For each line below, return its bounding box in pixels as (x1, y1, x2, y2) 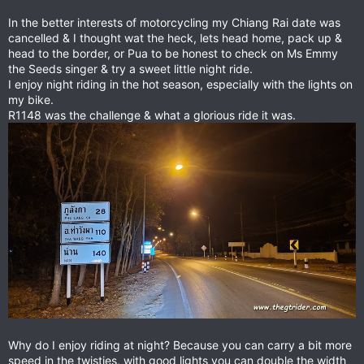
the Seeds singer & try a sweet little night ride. (8, 62, 253, 76)
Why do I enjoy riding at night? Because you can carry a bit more (8, 338, 352, 353)
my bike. (8, 93, 54, 107)
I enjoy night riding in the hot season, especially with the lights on (8, 77, 353, 92)
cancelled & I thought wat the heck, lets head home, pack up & (8, 31, 342, 45)
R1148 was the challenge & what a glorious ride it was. (8, 108, 296, 123)
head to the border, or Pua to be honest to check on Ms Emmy (8, 46, 338, 61)
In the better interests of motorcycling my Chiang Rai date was (8, 15, 340, 30)
